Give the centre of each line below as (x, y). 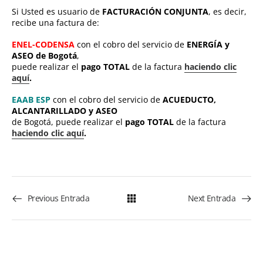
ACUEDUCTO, (189, 100)
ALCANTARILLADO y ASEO (65, 111)
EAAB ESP (31, 100)
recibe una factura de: (55, 23)
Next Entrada (211, 198)
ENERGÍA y (208, 45)
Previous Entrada (59, 198)
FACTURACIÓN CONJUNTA (155, 12)
